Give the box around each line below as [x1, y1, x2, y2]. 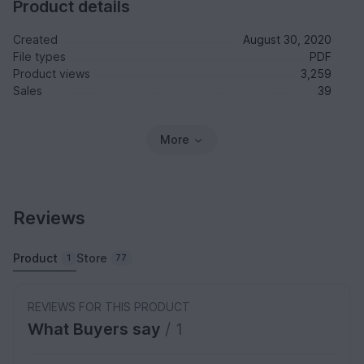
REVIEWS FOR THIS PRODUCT [28, 299, 190, 314]
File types [13, 49, 66, 63]
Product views [13, 66, 90, 80]
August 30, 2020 [243, 32, 331, 46]
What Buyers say [28, 318, 165, 339]
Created [13, 32, 58, 46]
